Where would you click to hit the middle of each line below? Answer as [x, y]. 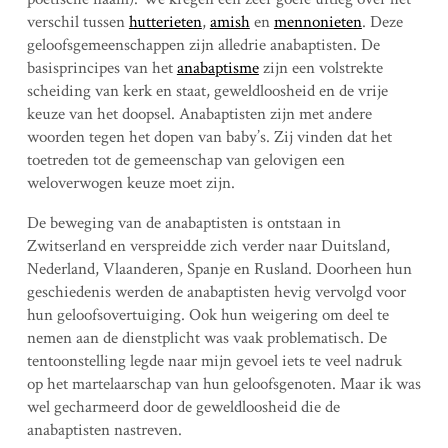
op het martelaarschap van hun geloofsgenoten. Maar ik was [223, 383]
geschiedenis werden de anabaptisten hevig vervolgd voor [216, 291]
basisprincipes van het [101, 67]
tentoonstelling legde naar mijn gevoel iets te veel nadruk [214, 360]
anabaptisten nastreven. [104, 429]
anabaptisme [217, 67]
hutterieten [165, 21]
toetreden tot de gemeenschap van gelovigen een [185, 159]
